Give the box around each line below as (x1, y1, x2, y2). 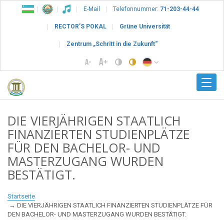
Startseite (7, 192, 35, 200)
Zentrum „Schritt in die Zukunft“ (66, 40, 158, 47)
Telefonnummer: (113, 5, 158, 12)
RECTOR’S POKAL (54, 23, 106, 30)
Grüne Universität (119, 23, 170, 30)
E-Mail (83, 5, 100, 12)
